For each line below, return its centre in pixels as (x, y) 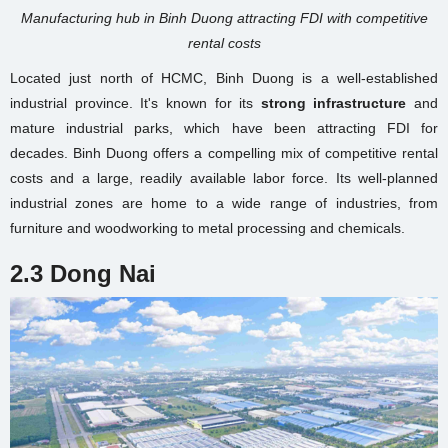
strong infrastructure (333, 102)
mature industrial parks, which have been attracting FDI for (224, 127)
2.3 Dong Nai (83, 273)
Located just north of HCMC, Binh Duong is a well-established (224, 77)
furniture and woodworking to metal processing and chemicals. (207, 227)
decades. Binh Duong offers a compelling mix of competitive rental (224, 152)
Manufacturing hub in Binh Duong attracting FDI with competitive (224, 17)
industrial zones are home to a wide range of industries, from (224, 202)
